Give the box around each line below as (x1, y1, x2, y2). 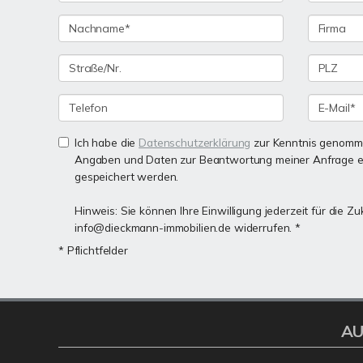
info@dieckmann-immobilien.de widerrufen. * (75, 220, 301, 234)
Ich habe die (75, 135, 139, 149)
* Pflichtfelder (58, 243, 128, 257)
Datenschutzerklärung (139, 135, 251, 149)
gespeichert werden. (75, 169, 179, 183)
